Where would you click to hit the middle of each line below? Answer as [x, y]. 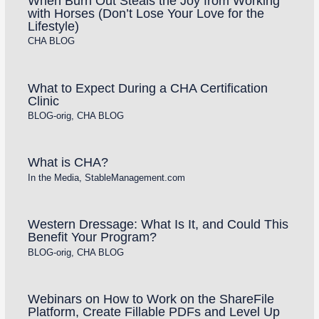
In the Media [53, 177]
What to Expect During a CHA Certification [147, 88]
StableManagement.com [135, 177]
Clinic [43, 100]
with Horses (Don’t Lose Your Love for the [146, 13]
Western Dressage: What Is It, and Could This [158, 224]
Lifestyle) [53, 26]
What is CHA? [68, 162]
